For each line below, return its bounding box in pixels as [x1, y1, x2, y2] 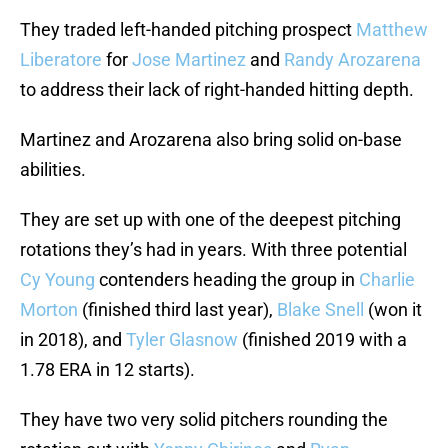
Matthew [356, 19, 428, 41]
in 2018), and [20, 329, 126, 351]
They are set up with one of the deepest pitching [20, 209, 401, 231]
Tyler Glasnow [126, 329, 238, 351]
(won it [364, 299, 422, 321]
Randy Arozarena [284, 49, 421, 71]
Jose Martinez [132, 49, 246, 71]
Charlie [359, 269, 415, 291]
